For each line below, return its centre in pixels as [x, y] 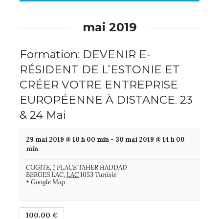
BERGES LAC [45, 175]
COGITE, [39, 168]
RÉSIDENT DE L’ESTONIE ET [100, 70]
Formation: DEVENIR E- [85, 55]
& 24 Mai [43, 115]
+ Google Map [45, 182]
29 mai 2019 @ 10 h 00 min [67, 140]
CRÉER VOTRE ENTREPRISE [99, 85]
